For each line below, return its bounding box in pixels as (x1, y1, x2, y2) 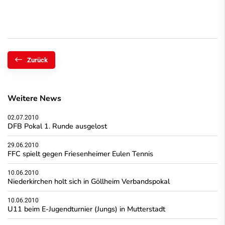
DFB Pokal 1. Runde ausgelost (8, 121, 107, 132)
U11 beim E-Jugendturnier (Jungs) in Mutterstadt (8, 204, 165, 214)
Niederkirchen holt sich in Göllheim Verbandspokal (8, 176, 170, 187)
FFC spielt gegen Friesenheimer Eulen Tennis (8, 149, 153, 159)
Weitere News (8, 93, 61, 104)
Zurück (27, 56, 48, 64)
